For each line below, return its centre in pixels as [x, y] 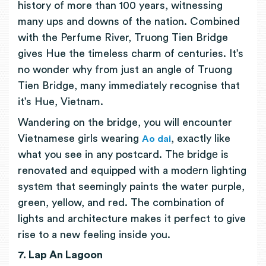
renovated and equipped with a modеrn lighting [132, 170]
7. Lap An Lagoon [60, 255]
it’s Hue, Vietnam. [62, 102]
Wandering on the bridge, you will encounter [125, 122]
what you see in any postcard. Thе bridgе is [123, 154]
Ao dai [156, 139]
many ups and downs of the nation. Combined [129, 22]
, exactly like [201, 138]
